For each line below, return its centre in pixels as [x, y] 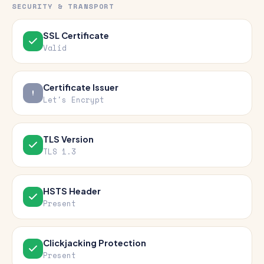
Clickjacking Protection [95, 243]
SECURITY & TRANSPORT [63, 6]
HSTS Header [72, 191]
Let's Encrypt [74, 100]
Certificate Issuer [81, 87]
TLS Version [68, 139]
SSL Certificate [76, 35]
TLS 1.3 [60, 152]
